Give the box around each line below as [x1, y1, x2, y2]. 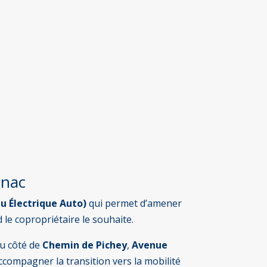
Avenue [132, 238, 168, 252]
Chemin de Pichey [42, 238, 128, 252]
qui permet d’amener [86, 196, 182, 210]
